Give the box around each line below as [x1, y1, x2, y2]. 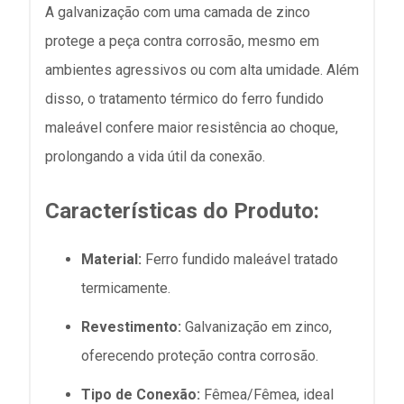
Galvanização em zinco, [181, 317, 332, 335]
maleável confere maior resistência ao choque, [45, 118, 338, 136]
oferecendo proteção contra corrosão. [81, 346, 318, 364]
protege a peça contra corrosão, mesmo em [45, 32, 319, 50]
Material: [81, 250, 142, 268]
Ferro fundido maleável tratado [142, 250, 338, 268]
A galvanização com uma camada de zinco [45, 3, 310, 21]
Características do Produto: [45, 197, 319, 224]
